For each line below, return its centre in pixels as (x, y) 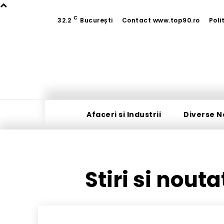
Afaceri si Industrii (124, 115)
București (96, 20)
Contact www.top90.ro (161, 20)
